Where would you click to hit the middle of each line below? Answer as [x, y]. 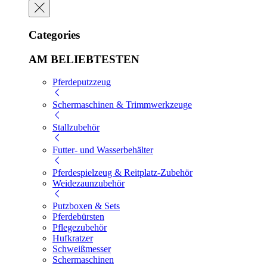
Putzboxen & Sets [86, 206]
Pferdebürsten [78, 217]
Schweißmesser [82, 249]
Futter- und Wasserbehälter [103, 150]
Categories [54, 35]
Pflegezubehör [80, 228]
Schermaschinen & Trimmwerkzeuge [122, 105]
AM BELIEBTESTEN [84, 59]
